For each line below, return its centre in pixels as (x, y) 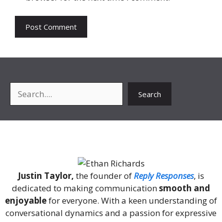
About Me (111, 136)
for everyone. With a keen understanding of (132, 201)
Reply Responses (164, 176)
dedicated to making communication (85, 188)
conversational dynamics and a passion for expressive (111, 213)
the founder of (104, 176)
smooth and (185, 188)
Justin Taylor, (46, 176)
